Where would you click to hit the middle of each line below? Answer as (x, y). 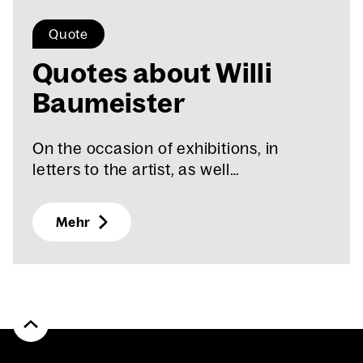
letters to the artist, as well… (136, 169)
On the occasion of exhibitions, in (156, 148)
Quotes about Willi (153, 73)
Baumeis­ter (109, 103)
